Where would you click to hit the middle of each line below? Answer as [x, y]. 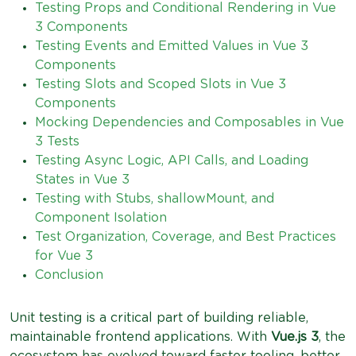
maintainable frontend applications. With [140, 337]
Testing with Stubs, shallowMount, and [155, 198]
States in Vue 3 [82, 179]
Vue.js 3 [295, 337]
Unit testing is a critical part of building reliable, [159, 317]
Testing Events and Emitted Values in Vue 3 [172, 46]
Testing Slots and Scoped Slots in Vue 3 [161, 84]
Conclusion [69, 275]
